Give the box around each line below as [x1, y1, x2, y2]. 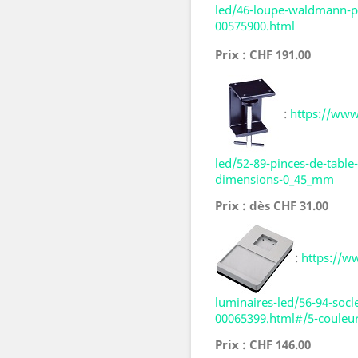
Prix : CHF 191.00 [215, 46, 311, 63]
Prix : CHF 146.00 [215, 336, 311, 353]
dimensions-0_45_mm [215, 171, 334, 188]
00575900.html [215, 18, 295, 34]
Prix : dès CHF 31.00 [215, 197, 328, 214]
